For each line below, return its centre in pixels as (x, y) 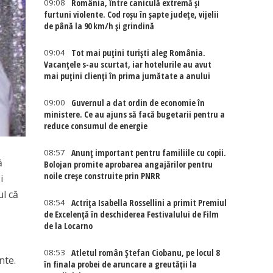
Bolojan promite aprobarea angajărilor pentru (129, 164)
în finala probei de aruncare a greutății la (121, 264)
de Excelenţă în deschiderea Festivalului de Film (132, 214)
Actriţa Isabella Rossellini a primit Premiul (149, 203)
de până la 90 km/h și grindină (99, 26)
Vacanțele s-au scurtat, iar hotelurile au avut (128, 64)
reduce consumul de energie (96, 126)
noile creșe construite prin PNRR (102, 176)
